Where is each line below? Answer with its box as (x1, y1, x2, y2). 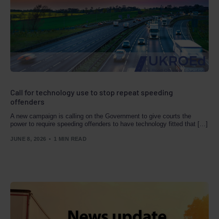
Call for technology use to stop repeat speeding (10, 88, 174, 97)
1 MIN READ (53, 135, 87, 142)
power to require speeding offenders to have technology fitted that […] (10, 120, 208, 128)
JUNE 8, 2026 (10, 135, 46, 142)
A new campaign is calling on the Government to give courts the (10, 112, 192, 120)
